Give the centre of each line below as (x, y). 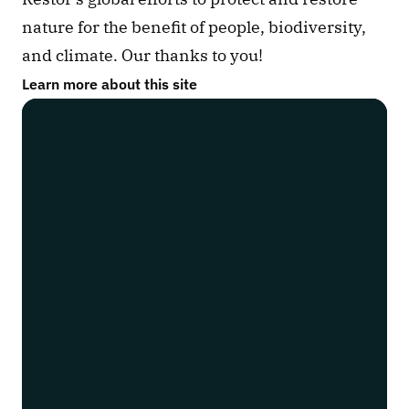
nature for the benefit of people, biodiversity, (194, 26)
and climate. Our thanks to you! (142, 55)
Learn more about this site (110, 84)
